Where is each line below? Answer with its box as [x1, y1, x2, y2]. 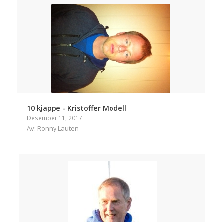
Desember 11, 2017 [26, 114, 82, 122]
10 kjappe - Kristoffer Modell [26, 103, 126, 113]
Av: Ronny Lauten [26, 124, 79, 133]
